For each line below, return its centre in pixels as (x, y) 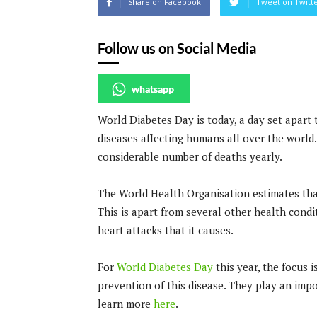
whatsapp (153, 89)
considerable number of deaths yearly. (190, 156)
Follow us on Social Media (177, 48)
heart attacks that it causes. (166, 230)
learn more (126, 304)
